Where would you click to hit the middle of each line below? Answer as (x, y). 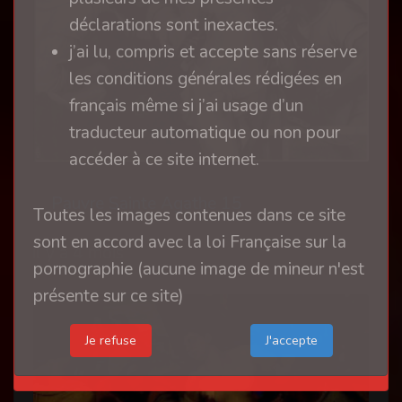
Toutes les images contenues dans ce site (189, 215)
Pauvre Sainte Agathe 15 (147, 203)
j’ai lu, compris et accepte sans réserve (213, 52)
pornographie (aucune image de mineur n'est (199, 269)
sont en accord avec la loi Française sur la (190, 242)
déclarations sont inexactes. (174, 25)
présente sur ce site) (109, 296)
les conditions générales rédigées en (205, 79)
